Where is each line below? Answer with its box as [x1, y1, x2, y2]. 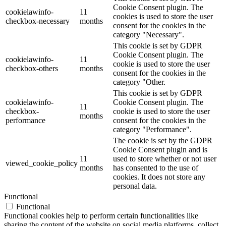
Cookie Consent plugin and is [113, 145, 207, 154]
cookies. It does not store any [113, 173, 205, 182]
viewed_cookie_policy [6, 159, 78, 168]
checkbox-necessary [6, 17, 70, 26]
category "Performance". [113, 125, 192, 134]
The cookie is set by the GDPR [113, 136, 212, 145]
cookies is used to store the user [113, 12, 213, 21]
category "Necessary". [113, 30, 184, 39]
